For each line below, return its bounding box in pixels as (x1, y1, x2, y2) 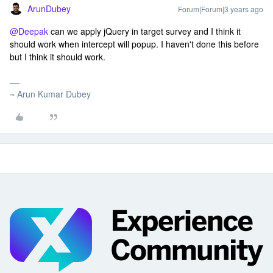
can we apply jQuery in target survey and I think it (48, 25, 241, 37)
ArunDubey (27, 2, 71, 15)
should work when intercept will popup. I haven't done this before (10, 38, 259, 50)
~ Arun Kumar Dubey (10, 88, 91, 100)
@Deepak (10, 25, 48, 37)
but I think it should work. (10, 51, 108, 63)
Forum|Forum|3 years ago (178, 4, 263, 14)
